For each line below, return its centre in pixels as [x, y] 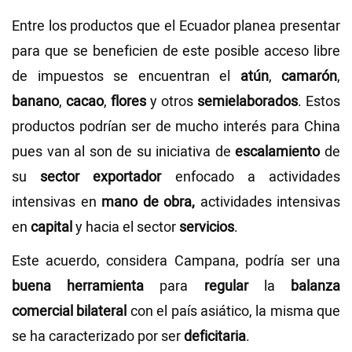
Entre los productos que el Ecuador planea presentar [176, 26]
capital [51, 227]
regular [226, 286]
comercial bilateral [70, 311]
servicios [207, 227]
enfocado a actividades [251, 177]
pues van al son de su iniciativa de [124, 152]
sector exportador [101, 177]
